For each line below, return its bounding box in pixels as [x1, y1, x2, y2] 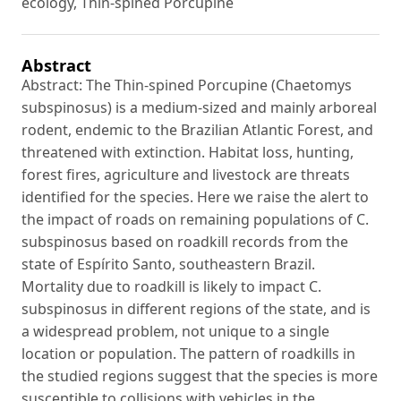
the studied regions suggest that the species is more [21, 366, 378, 387]
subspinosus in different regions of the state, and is [21, 299, 371, 320]
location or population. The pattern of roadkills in [21, 344, 355, 364]
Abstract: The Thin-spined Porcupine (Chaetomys [21, 75, 352, 96]
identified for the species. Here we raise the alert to [21, 187, 369, 208]
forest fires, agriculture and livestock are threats [21, 165, 350, 185]
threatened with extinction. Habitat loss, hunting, [21, 142, 354, 163]
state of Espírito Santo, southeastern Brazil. [21, 254, 315, 275]
